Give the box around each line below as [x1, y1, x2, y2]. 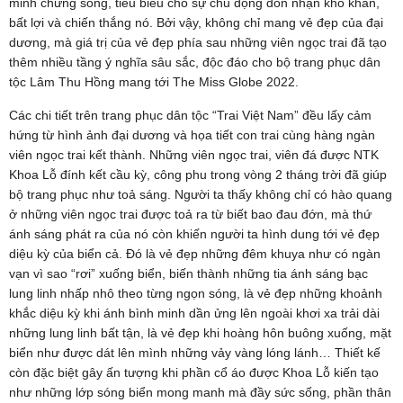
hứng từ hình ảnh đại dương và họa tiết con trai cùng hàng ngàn [9, 127, 375, 142]
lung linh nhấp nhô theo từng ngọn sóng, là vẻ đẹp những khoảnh [9, 285, 382, 300]
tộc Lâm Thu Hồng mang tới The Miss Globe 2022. [9, 74, 299, 89]
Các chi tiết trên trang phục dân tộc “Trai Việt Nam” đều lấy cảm [9, 107, 372, 122]
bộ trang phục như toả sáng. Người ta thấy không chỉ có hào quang [9, 186, 392, 201]
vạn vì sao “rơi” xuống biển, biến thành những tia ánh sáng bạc [9, 265, 368, 281]
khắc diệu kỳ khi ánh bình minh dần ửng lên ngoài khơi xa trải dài [9, 305, 380, 320]
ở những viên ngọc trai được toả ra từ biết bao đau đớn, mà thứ [9, 206, 372, 221]
